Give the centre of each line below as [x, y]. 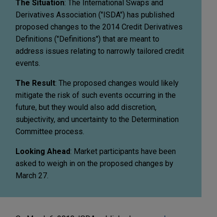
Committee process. [50, 131]
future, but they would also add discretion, [86, 107]
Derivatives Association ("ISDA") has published [95, 15]
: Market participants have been [123, 151]
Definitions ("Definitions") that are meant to [87, 39]
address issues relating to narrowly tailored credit [100, 51]
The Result [35, 83]
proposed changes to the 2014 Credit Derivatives [99, 27]
